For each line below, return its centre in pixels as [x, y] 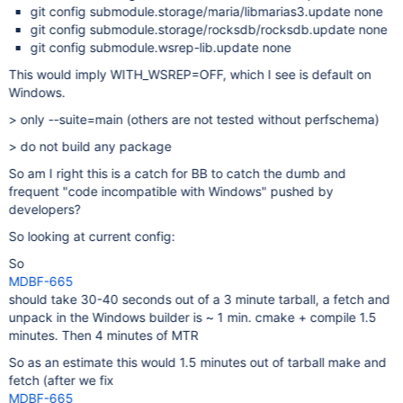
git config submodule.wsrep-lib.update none [161, 47]
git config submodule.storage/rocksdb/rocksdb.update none [209, 29]
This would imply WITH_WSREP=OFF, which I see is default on [190, 74]
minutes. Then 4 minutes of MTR [103, 335]
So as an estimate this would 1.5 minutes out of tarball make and [197, 362]
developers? [45, 209]
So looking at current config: [92, 236]
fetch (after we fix [61, 380]
